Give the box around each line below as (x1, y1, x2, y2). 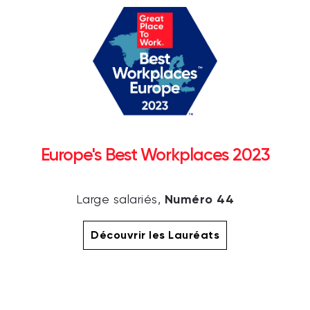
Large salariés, (75, 194, 165, 207)
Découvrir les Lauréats (91, 228, 219, 242)
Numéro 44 (164, 192, 235, 208)
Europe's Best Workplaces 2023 (40, 145, 270, 165)
